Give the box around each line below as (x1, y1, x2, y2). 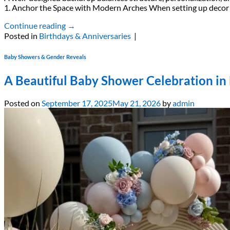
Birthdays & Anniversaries (39, 31, 131, 41)
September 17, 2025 (42, 98, 112, 108)
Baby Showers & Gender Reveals (4, 53, 86, 61)
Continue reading (4, 21, 67, 31)
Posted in (4, 31, 39, 41)
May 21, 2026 (112, 98, 161, 108)
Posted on (4, 98, 42, 108)
